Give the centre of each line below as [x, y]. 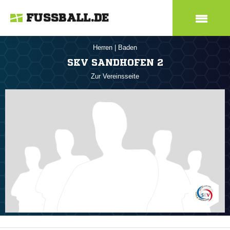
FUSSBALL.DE [68, 18]
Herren [104, 47]
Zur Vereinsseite [115, 76]
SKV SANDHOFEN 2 [115, 62]
